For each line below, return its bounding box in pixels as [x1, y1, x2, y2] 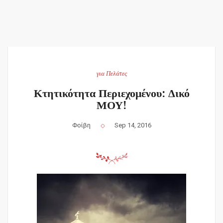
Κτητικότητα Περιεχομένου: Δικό [33, 87, 190, 100]
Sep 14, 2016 [114, 121, 151, 129]
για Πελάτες [96, 69, 127, 77]
